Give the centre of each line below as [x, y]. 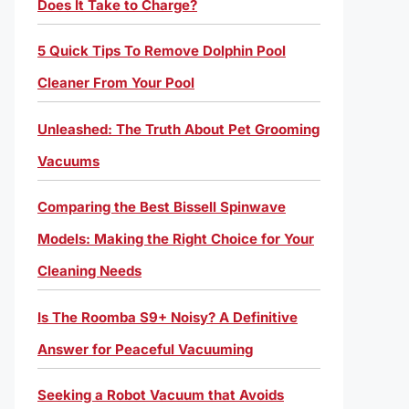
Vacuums [68, 161]
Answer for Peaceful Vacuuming [145, 349]
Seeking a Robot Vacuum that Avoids [161, 395]
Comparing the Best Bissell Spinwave [162, 207]
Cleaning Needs [89, 271]
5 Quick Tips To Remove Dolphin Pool [162, 51]
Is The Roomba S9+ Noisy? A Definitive [168, 317]
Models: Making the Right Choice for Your [176, 239]
